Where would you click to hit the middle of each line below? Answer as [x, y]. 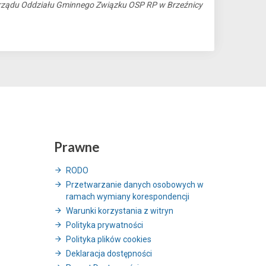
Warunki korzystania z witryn [120, 210]
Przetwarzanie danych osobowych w [135, 184]
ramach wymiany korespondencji [128, 196]
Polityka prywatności [104, 225]
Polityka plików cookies [109, 239]
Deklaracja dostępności [109, 253]
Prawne [77, 147]
